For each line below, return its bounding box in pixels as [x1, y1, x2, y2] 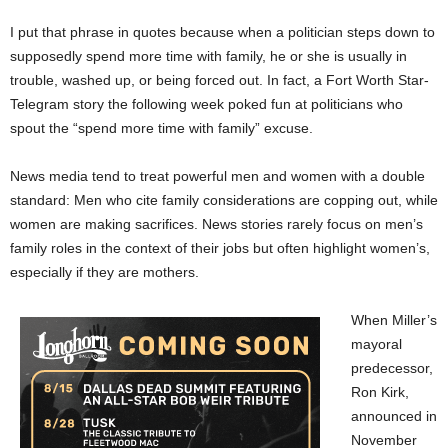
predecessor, [351, 360, 433, 376]
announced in [351, 408, 437, 424]
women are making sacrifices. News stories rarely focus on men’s [10, 216, 423, 232]
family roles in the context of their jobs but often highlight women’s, [10, 240, 430, 256]
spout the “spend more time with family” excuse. [10, 120, 313, 136]
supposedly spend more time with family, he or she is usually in [10, 48, 407, 64]
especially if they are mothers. [10, 264, 199, 280]
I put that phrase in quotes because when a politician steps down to [10, 24, 435, 40]
